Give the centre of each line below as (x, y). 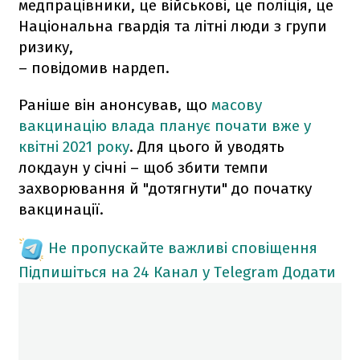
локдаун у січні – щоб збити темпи (143, 167)
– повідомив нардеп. (94, 67)
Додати (309, 272)
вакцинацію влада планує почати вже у (165, 125)
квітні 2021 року (74, 146)
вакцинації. (61, 209)
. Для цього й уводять (207, 146)
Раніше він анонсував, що (115, 104)
